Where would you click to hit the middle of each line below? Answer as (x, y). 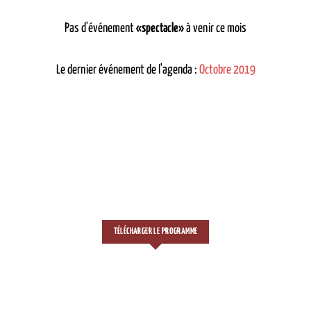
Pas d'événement (100, 28)
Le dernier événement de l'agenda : (127, 70)
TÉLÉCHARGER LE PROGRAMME (155, 231)
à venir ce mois (216, 28)
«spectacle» (161, 28)
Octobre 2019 (227, 70)
